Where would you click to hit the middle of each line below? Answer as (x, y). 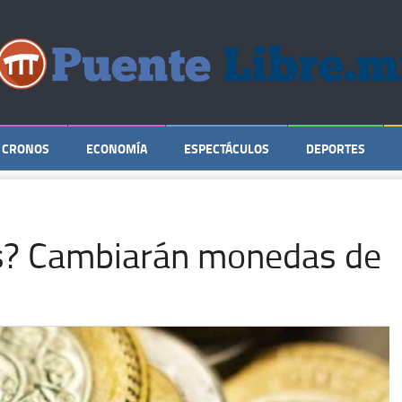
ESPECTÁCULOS (227, 149)
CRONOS (26, 149)
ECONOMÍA (117, 149)
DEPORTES (336, 149)
